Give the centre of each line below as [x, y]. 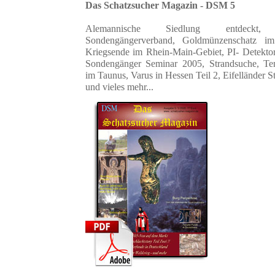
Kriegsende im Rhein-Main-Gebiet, [157, 52]
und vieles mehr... [119, 87]
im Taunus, [108, 75]
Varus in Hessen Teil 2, [177, 75]
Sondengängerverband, [134, 40]
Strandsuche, [236, 64]
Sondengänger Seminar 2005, [147, 64]
